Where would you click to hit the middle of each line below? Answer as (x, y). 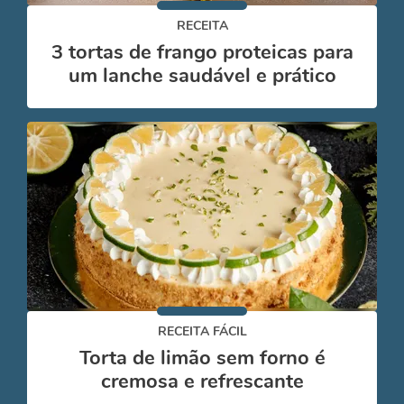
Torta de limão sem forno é (202, 358)
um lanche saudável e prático (202, 76)
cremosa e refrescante (202, 381)
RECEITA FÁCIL (202, 331)
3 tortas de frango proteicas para (202, 52)
